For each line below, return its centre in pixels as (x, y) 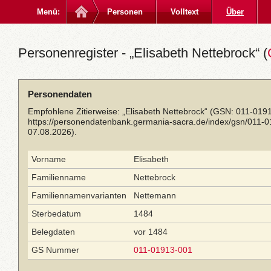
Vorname (49, 159)
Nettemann (155, 195)
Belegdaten (53, 232)
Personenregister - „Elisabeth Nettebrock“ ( (143, 53)
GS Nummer (55, 250)
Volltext (184, 12)
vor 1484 (151, 232)
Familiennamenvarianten (79, 195)
